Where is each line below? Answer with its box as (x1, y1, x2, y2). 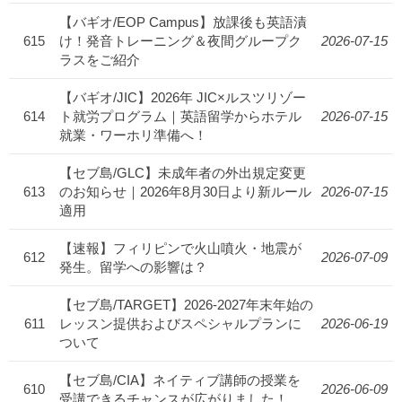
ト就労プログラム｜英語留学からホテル (59, 109, 301, 125)
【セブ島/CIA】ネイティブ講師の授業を (59, 372, 301, 389)
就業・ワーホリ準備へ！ (59, 127, 207, 144)
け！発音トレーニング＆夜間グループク (59, 33, 301, 49)
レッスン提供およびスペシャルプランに (59, 316, 301, 332)
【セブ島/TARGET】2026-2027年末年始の (59, 297, 313, 313)
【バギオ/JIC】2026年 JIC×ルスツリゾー (59, 90, 306, 106)
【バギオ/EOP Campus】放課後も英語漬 (59, 14, 307, 31)
